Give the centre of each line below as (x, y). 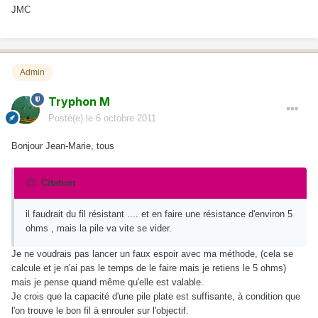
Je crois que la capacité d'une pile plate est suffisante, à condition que (156, 296)
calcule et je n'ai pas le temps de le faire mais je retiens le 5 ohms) (149, 268)
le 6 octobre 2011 (121, 118)
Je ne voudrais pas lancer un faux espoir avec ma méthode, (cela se (152, 253)
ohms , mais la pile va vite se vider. (99, 228)
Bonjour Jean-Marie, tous (63, 146)
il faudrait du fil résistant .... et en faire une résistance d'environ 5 (159, 214)
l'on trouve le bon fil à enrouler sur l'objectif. (100, 310)
